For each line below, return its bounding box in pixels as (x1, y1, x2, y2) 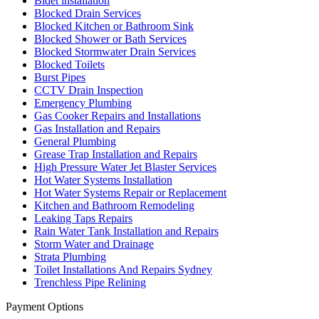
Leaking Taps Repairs (34, 211, 132, 224)
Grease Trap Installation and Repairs (34, 147, 197, 160)
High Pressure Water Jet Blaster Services (34, 160, 216, 173)
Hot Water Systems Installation (34, 173, 172, 186)
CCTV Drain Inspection (34, 83, 143, 96)
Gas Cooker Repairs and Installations (34, 109, 201, 122)
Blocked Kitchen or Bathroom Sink (34, 19, 194, 32)
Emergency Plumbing (34, 96, 132, 109)
